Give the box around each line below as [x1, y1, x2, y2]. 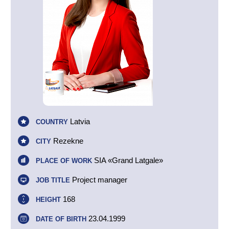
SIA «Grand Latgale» [92, 156, 164, 165]
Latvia [68, 117, 90, 126]
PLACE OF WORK [36, 157, 93, 165]
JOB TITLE [36, 176, 71, 184]
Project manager [70, 175, 128, 184]
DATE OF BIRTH [36, 215, 87, 223]
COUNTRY [36, 118, 68, 126]
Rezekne [51, 136, 84, 145]
